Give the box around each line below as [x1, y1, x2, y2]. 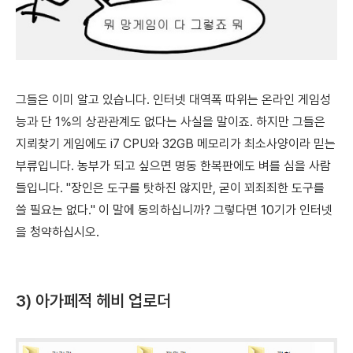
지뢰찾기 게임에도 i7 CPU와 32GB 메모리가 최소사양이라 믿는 [16, 136, 336, 152]
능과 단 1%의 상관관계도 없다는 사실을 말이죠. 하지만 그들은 [16, 114, 325, 130]
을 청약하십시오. [16, 225, 99, 240]
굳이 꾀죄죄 [219, 180, 277, 196]
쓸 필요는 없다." [16, 203, 95, 218]
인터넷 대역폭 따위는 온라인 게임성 [153, 92, 331, 108]
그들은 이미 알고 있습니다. [16, 92, 153, 108]
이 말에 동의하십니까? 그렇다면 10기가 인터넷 [95, 203, 333, 218]
